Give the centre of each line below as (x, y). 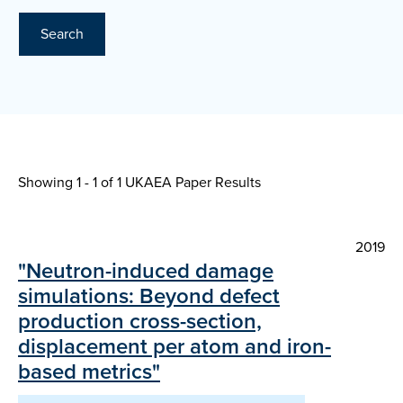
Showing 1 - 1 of (67, 183)
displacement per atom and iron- (175, 347)
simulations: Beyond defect (149, 296)
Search (62, 34)
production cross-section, (140, 322)
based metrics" (89, 372)
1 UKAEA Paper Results (189, 183)
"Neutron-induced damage (146, 271)
